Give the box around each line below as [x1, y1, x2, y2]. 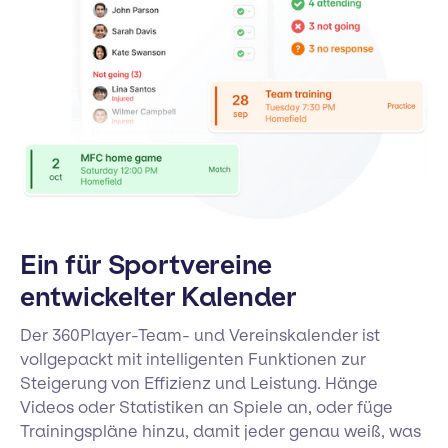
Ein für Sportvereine [20, 248, 272, 281]
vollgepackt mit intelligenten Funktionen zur [20, 348, 366, 369]
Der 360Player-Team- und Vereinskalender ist [20, 324, 380, 345]
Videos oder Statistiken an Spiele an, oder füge [20, 396, 393, 417]
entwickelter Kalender [20, 280, 297, 313]
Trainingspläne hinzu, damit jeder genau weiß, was [20, 420, 421, 441]
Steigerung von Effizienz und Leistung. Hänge [20, 372, 378, 393]
